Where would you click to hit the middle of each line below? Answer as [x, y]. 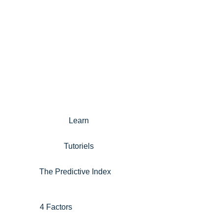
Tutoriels [79, 146]
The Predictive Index [75, 172]
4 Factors [56, 207]
